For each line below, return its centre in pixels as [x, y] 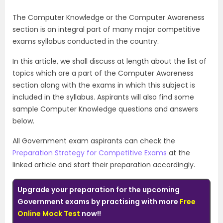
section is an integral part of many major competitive [106, 29]
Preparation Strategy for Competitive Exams [90, 153]
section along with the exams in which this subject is [104, 85]
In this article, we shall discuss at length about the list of [110, 61]
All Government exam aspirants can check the [94, 141]
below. [23, 121]
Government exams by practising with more [99, 202]
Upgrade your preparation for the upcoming [99, 190]
